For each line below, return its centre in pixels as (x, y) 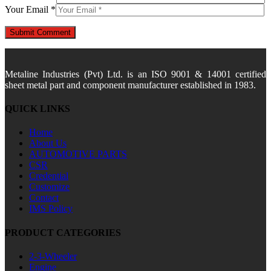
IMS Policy (51, 209)
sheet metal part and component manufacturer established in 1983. (130, 85)
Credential (49, 176)
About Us (48, 143)
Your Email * (30, 9)
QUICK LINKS (38, 109)
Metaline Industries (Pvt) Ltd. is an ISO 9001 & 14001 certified (135, 74)
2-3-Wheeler (53, 256)
